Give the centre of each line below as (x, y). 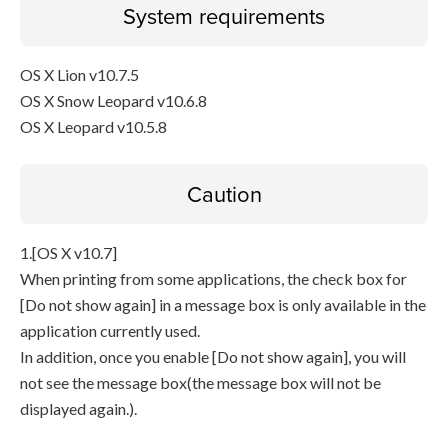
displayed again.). (78, 408)
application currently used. (110, 330)
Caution (224, 193)
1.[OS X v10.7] (68, 252)
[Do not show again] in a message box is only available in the (223, 304)
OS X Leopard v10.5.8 (93, 126)
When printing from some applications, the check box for (213, 278)
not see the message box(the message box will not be (200, 382)
